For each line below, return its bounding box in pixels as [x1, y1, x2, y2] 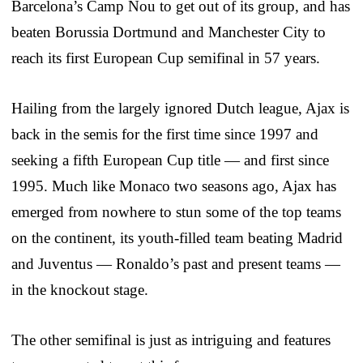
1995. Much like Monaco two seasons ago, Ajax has [11, 177, 336, 194]
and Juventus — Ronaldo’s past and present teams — [11, 254, 340, 272]
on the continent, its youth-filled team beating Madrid [11, 228, 343, 246]
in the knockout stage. [11, 280, 148, 298]
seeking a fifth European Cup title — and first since [11, 151, 329, 169]
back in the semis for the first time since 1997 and [11, 125, 318, 143]
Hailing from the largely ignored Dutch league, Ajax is [11, 99, 349, 117]
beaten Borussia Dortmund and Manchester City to [11, 23, 326, 41]
